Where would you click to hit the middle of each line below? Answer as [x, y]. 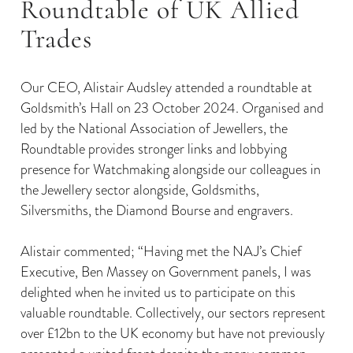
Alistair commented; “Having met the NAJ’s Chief [161, 251]
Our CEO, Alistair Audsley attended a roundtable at [166, 87]
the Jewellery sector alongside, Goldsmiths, [140, 189]
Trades [56, 39]
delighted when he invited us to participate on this [158, 292]
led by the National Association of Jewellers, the [154, 128]
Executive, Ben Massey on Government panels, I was [166, 271]
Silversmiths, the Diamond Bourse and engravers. [157, 210]
